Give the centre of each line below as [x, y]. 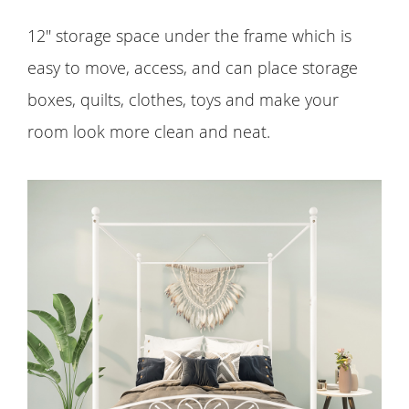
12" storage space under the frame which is [189, 36]
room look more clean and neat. [149, 132]
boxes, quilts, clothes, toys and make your [183, 100]
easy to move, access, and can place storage [193, 68]
